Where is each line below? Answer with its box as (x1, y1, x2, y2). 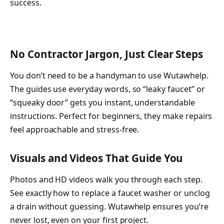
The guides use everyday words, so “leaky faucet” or (10, 83, 205, 95)
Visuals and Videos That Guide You (10, 150, 183, 165)
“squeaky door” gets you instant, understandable (10, 97, 195, 108)
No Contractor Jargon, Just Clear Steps (10, 46, 203, 61)
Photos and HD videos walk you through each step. (10, 174, 202, 185)
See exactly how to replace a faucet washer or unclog (10, 187, 210, 199)
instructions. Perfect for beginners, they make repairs (10, 110, 212, 122)
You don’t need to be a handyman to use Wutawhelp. (10, 70, 208, 81)
